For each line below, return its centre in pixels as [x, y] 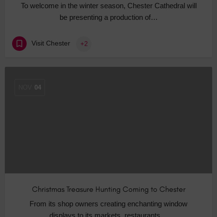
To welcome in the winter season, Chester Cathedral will [108, 6]
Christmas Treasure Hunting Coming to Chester [108, 189]
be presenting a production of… [108, 17]
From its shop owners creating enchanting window [108, 204]
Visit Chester [51, 43]
